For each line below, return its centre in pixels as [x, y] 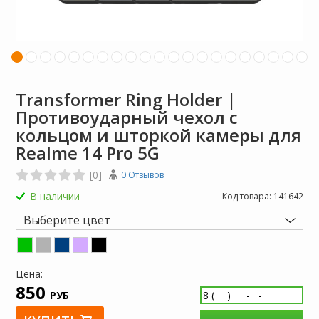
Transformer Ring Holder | [126, 99]
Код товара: [247, 196]
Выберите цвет [67, 220]
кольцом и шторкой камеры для [159, 135]
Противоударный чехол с [127, 117]
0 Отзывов [143, 175]
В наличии [55, 196]
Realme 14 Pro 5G [88, 153]
